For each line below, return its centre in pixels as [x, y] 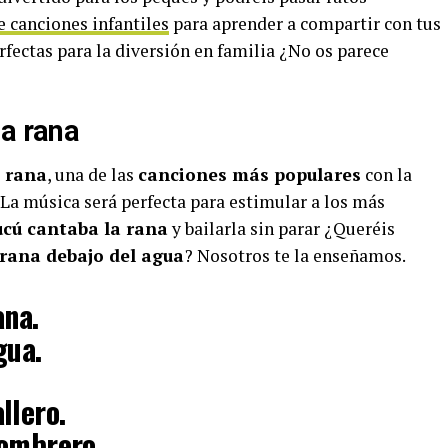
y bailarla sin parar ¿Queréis [281, 228]
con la [386, 174]
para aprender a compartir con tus [305, 23]
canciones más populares [249, 174]
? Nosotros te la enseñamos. [295, 255]
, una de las [92, 174]
